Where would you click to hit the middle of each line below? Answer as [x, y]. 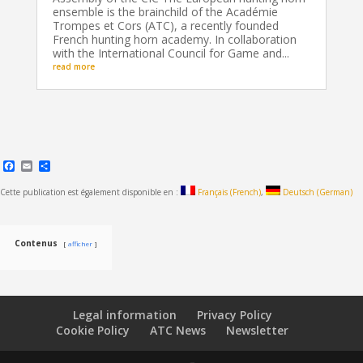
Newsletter [258, 330]
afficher [80, 243]
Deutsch [299, 192]
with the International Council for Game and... [171, 53]
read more [73, 66]
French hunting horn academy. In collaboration [174, 39]
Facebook [44, 166]
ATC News [178, 330]
